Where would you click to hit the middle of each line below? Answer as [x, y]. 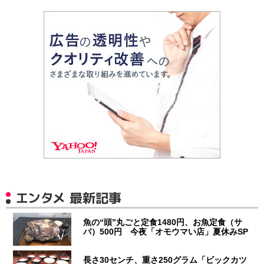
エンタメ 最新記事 [69, 197]
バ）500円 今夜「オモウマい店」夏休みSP [166, 231]
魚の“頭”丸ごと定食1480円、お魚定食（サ [163, 222]
